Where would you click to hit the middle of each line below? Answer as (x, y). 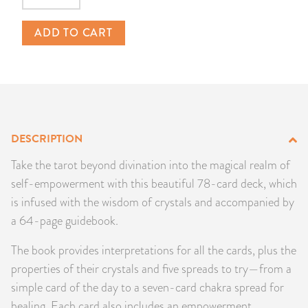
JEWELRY (41, 51)
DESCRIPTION (47, 139)
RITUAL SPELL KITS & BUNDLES (108, 156)
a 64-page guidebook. (65, 220)
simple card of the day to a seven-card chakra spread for (147, 287)
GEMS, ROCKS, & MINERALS (98, 86)
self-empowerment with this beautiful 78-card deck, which (154, 183)
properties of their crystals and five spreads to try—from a (151, 268)
